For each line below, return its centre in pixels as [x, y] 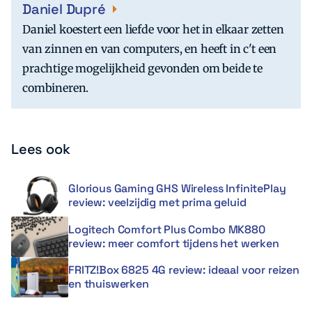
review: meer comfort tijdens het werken [174, 243]
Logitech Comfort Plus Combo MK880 [167, 229]
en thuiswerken [109, 284]
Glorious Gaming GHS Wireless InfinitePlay [177, 189]
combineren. [56, 88]
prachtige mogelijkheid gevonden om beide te [143, 69]
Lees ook [41, 149]
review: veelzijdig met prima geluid [157, 203]
